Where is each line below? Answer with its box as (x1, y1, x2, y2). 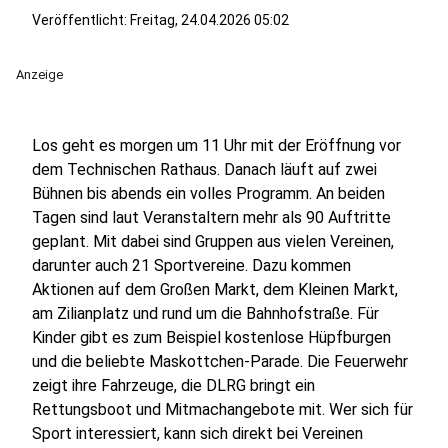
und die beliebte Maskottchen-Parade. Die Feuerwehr (32, 352, 408, 371)
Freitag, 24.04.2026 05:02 (130, 12, 289, 28)
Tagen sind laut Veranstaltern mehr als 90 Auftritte (32, 208, 391, 227)
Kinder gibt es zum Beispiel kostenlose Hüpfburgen (32, 328, 391, 347)
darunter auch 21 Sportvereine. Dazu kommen (32, 256, 351, 275)
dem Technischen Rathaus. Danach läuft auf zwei (32, 160, 377, 179)
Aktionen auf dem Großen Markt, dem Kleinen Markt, (32, 280, 398, 299)
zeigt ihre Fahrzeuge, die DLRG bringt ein (32, 376, 315, 395)
